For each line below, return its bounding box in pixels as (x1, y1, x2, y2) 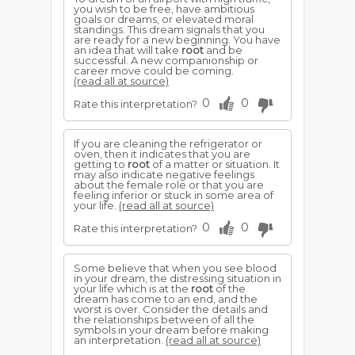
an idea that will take (74, 44, 181, 56)
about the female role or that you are (74, 178, 264, 191)
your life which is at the (74, 282, 191, 295)
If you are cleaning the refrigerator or (74, 137, 262, 150)
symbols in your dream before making (74, 323, 269, 336)
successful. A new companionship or (74, 54, 258, 67)
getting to (74, 158, 128, 170)
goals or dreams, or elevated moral (74, 13, 254, 25)
